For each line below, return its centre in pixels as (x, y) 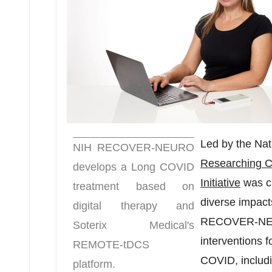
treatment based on (134, 186)
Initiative (220, 183)
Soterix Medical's (134, 225)
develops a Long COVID (134, 167)
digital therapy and (134, 206)
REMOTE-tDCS (111, 245)
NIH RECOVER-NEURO (134, 148)
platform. (94, 264)
